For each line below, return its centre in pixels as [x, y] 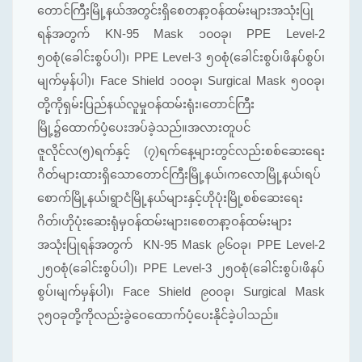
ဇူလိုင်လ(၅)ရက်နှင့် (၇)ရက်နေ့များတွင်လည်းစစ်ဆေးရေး [181, 152]
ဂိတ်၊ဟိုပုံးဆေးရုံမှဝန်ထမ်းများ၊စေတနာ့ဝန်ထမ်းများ [164, 222]
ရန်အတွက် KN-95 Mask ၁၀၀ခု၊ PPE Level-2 [181, 34]
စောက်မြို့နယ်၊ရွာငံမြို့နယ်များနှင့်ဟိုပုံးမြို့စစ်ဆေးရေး [170, 198]
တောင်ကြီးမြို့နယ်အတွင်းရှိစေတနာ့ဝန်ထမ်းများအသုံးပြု [175, 11]
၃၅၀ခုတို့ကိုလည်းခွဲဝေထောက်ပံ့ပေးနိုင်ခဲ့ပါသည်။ [158, 316]
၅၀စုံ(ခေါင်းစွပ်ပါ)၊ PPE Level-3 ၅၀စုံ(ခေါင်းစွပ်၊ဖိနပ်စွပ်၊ [181, 58]
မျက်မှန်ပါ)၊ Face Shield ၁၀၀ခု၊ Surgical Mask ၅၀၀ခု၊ [181, 81]
